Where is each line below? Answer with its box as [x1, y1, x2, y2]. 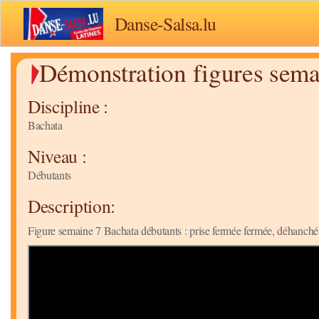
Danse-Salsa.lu [115, 11, 216, 36]
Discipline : [28, 94, 109, 119]
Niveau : [28, 144, 87, 169]
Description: [28, 194, 116, 219]
